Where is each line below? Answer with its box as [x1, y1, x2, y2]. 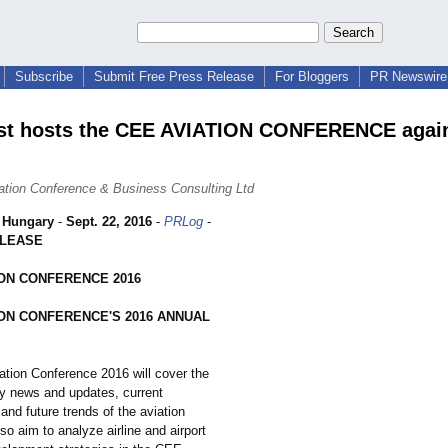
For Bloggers [275, 69, 349, 84]
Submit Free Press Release [94, 69, 254, 84]
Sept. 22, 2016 [66, 214, 152, 230]
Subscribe [15, 69, 73, 84]
